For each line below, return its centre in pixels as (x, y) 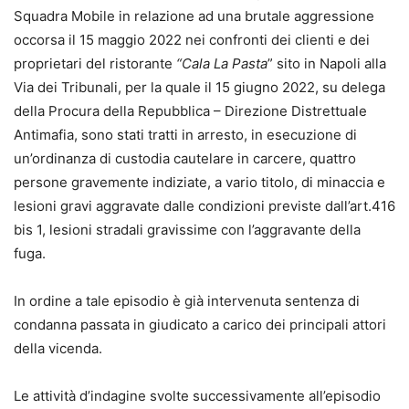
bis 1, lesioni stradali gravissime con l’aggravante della (187, 230)
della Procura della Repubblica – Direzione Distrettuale (190, 111)
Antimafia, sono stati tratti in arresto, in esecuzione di (185, 135)
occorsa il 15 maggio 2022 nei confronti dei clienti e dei (192, 40)
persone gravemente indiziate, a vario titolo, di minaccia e (199, 183)
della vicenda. (58, 349)
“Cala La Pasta (222, 64)
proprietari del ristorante (95, 64)
